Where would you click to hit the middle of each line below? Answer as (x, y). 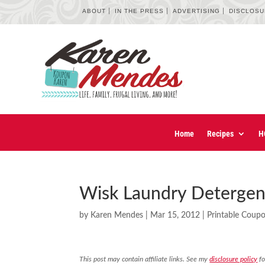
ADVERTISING (197, 11)
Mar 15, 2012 (175, 216)
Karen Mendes (117, 216)
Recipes (220, 134)
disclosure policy (234, 259)
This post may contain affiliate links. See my (145, 259)
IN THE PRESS (140, 11)
